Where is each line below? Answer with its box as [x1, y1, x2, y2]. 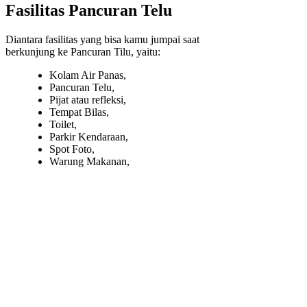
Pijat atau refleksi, [49, 94, 126, 106]
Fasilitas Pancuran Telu [5, 1, 172, 20]
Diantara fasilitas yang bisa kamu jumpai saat [5, 34, 199, 46]
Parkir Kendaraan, [49, 131, 128, 143]
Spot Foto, [49, 143, 95, 156]
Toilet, [49, 119, 77, 131]
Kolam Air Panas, [49, 69, 126, 82]
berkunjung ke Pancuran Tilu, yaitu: [5, 46, 160, 58]
